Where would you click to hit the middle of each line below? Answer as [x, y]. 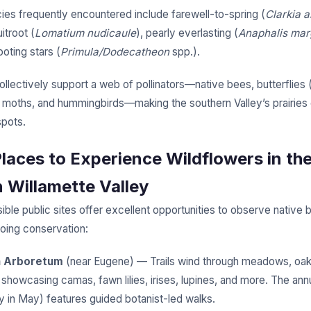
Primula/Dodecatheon [115, 52]
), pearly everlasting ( [187, 33]
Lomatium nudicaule [85, 33]
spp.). [185, 52]
